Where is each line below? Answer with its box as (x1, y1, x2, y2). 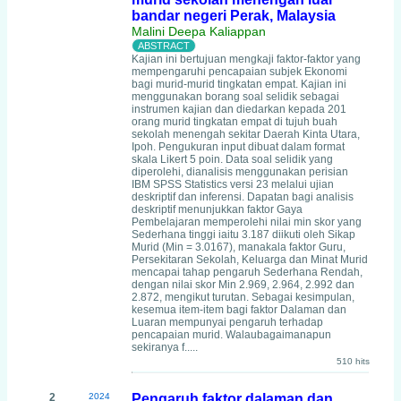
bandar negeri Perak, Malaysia (132, 8, 336, 23)
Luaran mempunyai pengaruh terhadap (132, 316, 323, 328)
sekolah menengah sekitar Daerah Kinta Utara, (132, 128, 360, 141)
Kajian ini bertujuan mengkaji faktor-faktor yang (132, 53, 361, 65)
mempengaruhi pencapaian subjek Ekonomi (132, 65, 347, 78)
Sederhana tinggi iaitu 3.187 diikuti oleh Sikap (132, 228, 355, 241)
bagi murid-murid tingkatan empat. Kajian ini (132, 78, 346, 90)
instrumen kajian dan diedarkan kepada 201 (132, 103, 346, 115)
